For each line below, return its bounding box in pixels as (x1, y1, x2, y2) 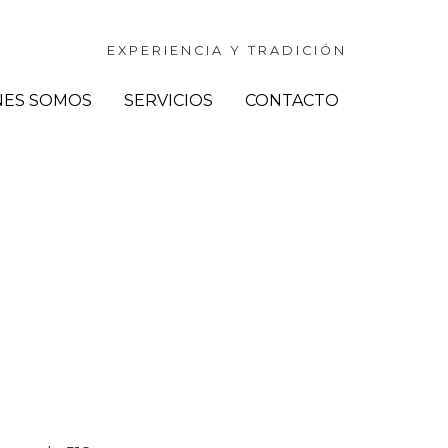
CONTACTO (245, 90, 340, 110)
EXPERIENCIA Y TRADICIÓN (107, 43, 348, 58)
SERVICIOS (124, 90, 214, 110)
